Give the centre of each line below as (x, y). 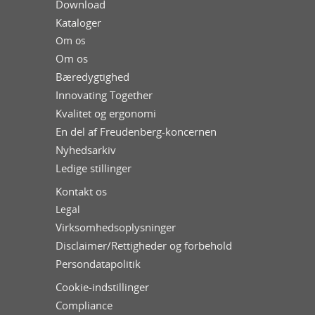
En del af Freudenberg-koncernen (136, 132)
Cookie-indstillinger (102, 287)
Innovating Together (104, 95)
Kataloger (78, 23)
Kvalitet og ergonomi (106, 114)
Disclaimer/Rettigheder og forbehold (144, 246)
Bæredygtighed (92, 77)
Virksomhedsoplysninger (116, 227)
